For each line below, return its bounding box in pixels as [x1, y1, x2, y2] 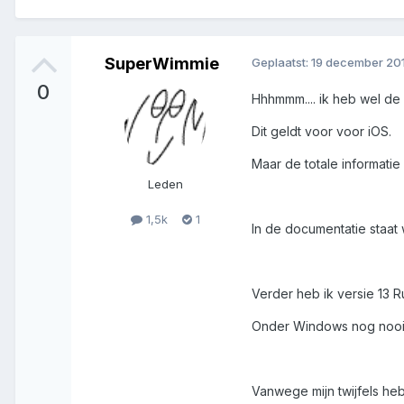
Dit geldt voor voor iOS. [252, 123, 391, 139]
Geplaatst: [252, 54, 311, 69]
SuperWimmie [104, 53, 219, 73]
